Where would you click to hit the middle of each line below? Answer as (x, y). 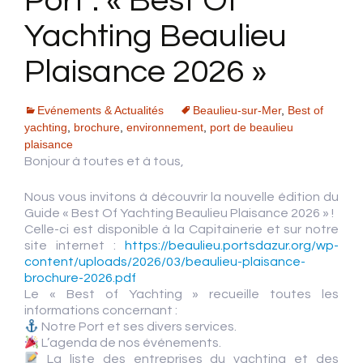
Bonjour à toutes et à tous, (104, 161)
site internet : (75, 246)
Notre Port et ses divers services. (138, 327)
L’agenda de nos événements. (130, 343)
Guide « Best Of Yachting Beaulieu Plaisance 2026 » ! (179, 213)
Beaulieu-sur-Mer (237, 110)
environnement (165, 127)
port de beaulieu (252, 127)
